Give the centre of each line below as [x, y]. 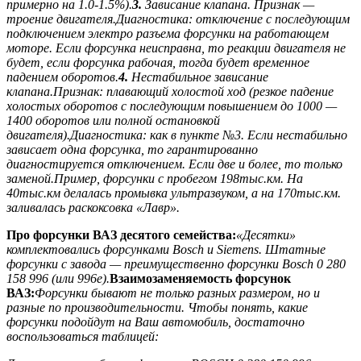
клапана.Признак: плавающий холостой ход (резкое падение [170, 91]
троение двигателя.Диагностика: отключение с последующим [178, 19]
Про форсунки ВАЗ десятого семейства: [121, 234]
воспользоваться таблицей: [83, 336]
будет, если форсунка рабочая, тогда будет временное [158, 62]
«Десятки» [266, 234]
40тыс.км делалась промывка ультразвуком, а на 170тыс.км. [174, 193]
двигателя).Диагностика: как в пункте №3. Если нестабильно [177, 135]
